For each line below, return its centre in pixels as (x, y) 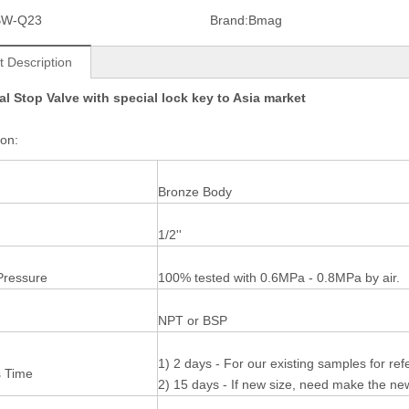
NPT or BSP (193, 320)
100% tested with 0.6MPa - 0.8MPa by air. (279, 278)
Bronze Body (195, 192)
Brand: (229, 20)
